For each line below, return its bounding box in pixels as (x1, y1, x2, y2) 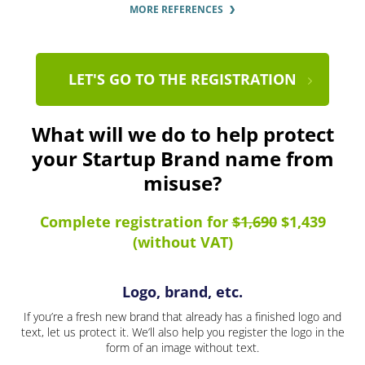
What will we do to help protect (31, 121, 334, 148)
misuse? (143, 169, 222, 197)
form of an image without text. (106, 340, 259, 356)
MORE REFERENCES (130, 2, 223, 17)
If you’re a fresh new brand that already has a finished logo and (24, 309, 341, 325)
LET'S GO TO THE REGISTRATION (68, 69, 297, 90)
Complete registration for (39, 212, 232, 232)
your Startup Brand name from (31, 145, 334, 173)
